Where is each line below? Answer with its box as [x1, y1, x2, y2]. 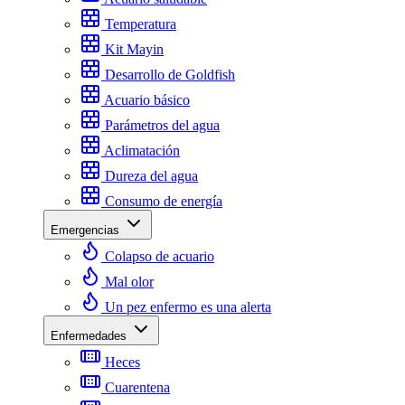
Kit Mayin [105, 42, 164, 57]
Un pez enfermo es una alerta [105, 299, 271, 315]
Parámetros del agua [105, 118, 220, 133]
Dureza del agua [105, 168, 198, 184]
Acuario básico [104, 92, 190, 108]
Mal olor [105, 274, 154, 289]
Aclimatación [104, 143, 180, 158]
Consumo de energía [105, 193, 222, 209]
